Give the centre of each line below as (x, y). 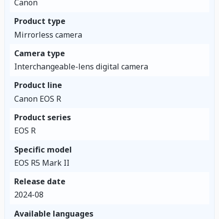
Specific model (43, 149)
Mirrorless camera (48, 34)
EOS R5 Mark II (42, 163)
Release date (40, 182)
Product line (38, 85)
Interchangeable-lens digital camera (81, 67)
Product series (42, 117)
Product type (40, 21)
